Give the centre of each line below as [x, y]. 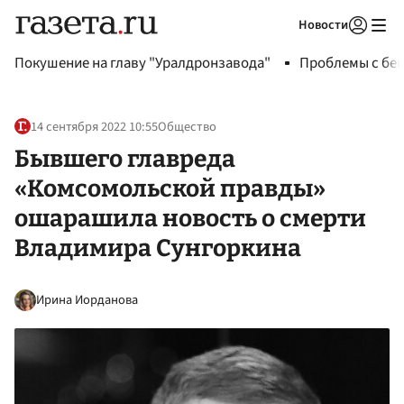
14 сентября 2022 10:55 [94, 127]
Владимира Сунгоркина [158, 248]
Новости [323, 25]
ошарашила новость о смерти [190, 218]
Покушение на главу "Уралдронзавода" [142, 63]
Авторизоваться [284, 48]
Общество [187, 127]
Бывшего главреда [125, 158]
